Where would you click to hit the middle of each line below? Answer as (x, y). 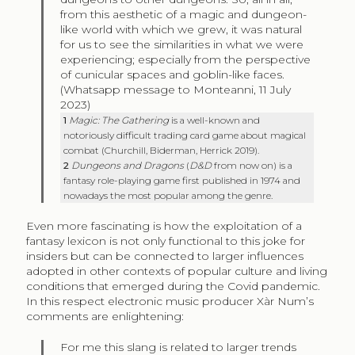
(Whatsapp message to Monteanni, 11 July (176, 89)
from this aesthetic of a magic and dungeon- (184, 14)
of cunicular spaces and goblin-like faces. (173, 74)
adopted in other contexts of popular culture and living (176, 271)
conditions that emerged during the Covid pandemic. (173, 286)
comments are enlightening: (105, 316)
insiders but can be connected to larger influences (164, 256)
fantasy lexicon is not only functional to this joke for (165, 240)
